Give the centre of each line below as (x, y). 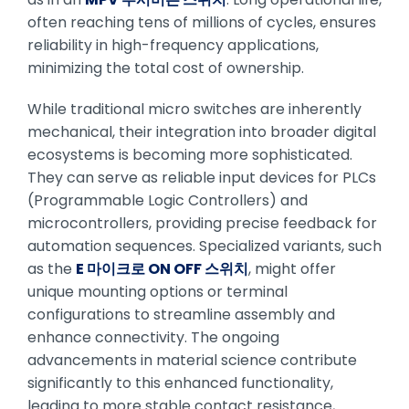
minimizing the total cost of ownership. (166, 68)
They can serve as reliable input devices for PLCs (202, 177)
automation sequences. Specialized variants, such (204, 246)
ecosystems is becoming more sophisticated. (190, 154)
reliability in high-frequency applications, (173, 45)
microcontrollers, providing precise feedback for (202, 223)
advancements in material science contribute (192, 360)
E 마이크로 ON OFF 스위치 (162, 268)
